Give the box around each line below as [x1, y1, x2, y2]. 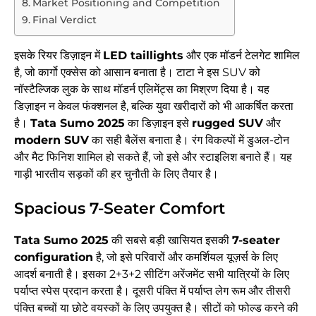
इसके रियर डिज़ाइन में [14, 49, 103, 63]
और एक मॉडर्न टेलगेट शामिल [183, 49, 300, 63]
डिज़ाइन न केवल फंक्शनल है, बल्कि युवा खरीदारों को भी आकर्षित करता [14, 99, 293, 114]
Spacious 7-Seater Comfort [14, 199, 225, 219]
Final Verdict [32, 13, 97, 27]
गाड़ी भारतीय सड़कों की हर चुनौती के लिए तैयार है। [14, 167, 219, 181]
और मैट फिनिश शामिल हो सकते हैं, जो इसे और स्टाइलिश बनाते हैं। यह [14, 150, 292, 164]
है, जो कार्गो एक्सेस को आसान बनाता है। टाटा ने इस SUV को [14, 66, 260, 80]
